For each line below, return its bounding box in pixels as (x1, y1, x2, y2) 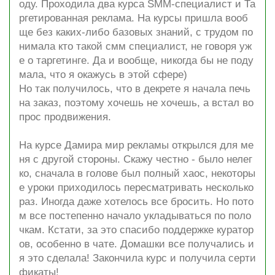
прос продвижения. (19, 111, 111, 123)
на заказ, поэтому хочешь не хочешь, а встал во (19, 97, 254, 109)
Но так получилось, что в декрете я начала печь (19, 83, 250, 95)
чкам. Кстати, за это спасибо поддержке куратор (19, 224, 254, 236)
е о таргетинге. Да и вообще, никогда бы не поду (19, 55, 254, 66)
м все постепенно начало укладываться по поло (19, 210, 251, 222)
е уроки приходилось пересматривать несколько (19, 182, 254, 193)
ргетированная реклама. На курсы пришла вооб (19, 12, 248, 24)
